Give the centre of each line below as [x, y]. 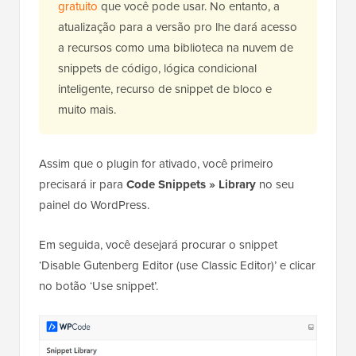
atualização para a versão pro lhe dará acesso [178, 27]
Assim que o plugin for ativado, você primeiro [156, 163]
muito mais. [87, 109]
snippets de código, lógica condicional [157, 68]
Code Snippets [168, 184]
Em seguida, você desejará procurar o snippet [158, 244]
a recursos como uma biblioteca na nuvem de [176, 47]
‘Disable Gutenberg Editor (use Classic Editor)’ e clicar [177, 265]
